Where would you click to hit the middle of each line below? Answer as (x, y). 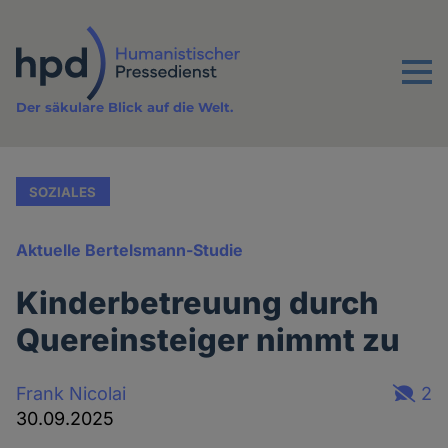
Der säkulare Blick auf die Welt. (125, 107)
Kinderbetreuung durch (198, 303)
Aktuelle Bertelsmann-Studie (130, 250)
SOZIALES (63, 191)
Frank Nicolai (71, 393)
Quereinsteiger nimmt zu (208, 340)
